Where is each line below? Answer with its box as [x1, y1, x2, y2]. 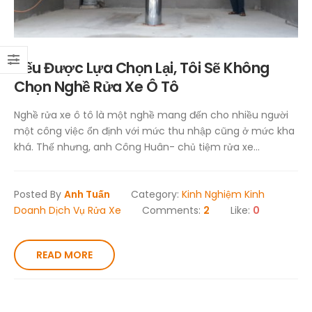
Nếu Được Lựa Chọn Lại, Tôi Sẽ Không [14, 57, 270, 78]
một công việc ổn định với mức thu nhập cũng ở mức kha [14, 123, 295, 138]
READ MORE [36, 247, 93, 262]
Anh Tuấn [64, 187, 110, 201]
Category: [131, 187, 182, 201]
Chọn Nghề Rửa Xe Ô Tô [14, 76, 179, 97]
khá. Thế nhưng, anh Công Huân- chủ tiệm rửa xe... [14, 139, 260, 154]
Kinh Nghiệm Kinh [182, 187, 265, 201]
